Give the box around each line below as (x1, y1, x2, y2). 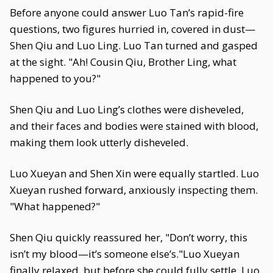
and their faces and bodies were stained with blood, (10, 119, 258, 133)
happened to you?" (10, 71, 101, 85)
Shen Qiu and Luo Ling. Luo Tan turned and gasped (10, 38, 258, 52)
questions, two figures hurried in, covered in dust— (10, 22, 255, 36)
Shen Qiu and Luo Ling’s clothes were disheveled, (10, 102, 244, 116)
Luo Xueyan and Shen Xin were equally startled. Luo (10, 166, 259, 180)
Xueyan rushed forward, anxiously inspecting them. (10, 183, 258, 197)
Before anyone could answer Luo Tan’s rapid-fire (10, 5, 244, 19)
